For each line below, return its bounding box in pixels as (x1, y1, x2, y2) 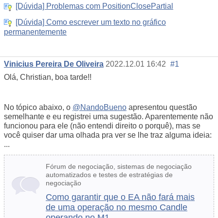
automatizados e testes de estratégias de (46, 171, 173, 179)
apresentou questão (127, 103, 197, 112)
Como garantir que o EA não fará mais (46, 192, 195, 202)
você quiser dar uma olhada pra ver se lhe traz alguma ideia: (4, 131, 212, 140)
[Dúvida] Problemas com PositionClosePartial (16, 2, 173, 11)
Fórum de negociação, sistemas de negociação (46, 163, 192, 171)
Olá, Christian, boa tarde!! (4, 73, 91, 82)
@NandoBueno (73, 103, 127, 112)
